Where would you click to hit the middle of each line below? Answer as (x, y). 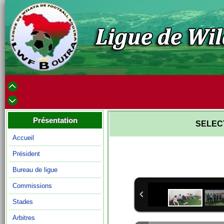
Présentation (55, 120)
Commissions (32, 186)
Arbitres (24, 218)
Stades (23, 202)
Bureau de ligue (35, 170)
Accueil (23, 138)
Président (26, 154)
